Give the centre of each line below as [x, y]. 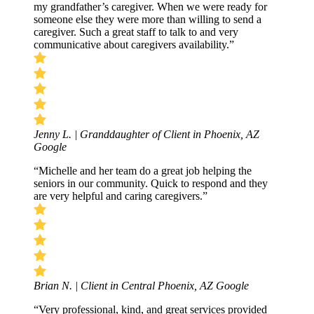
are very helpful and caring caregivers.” [121, 196]
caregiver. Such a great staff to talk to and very [136, 32]
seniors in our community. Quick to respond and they [151, 183]
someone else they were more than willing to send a [148, 19]
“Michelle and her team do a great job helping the [143, 170]
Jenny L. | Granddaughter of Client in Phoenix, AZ [146, 134]
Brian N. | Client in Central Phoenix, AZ [125, 285]
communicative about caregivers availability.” [134, 44]
